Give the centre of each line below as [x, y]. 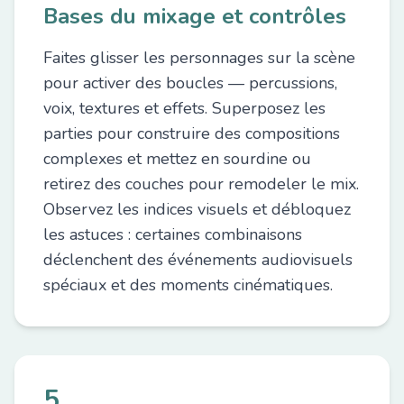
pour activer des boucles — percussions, [190, 83]
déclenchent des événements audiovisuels [198, 260]
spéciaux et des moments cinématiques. [188, 285]
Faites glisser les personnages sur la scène [199, 58]
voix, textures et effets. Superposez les [184, 108]
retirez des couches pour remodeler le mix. [201, 184]
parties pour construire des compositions [192, 133]
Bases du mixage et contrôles [195, 16]
